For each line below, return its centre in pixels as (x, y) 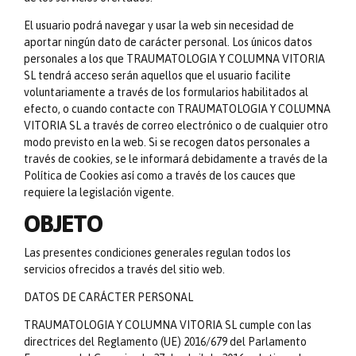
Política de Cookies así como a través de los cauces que (160, 176)
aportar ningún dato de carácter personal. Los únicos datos (168, 43)
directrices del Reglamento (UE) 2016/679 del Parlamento (165, 342)
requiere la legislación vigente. (99, 193)
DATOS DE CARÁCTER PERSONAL (108, 298)
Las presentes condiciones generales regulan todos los (157, 253)
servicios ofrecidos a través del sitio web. (124, 270)
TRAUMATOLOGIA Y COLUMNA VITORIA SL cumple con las (168, 325)
